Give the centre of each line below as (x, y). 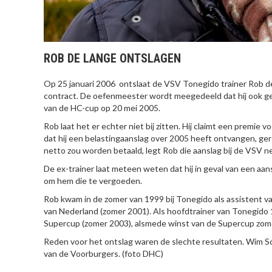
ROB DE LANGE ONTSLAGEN (112, 58)
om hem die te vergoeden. (93, 181)
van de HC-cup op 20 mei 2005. (102, 108)
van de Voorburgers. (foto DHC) (104, 253)
